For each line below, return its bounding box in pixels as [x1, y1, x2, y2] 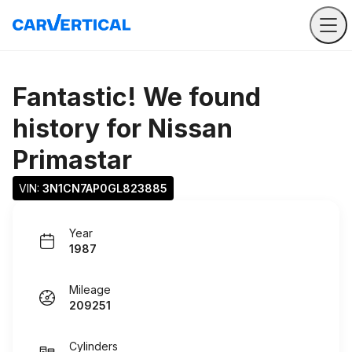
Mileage [69, 283, 111, 296]
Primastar [13, 145, 132, 175]
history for [13, 113, 148, 144]
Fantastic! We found [13, 82, 261, 112]
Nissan [148, 113, 233, 144]
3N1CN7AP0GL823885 [42, 181, 167, 195]
